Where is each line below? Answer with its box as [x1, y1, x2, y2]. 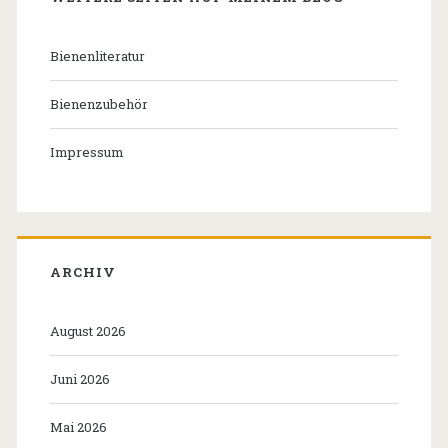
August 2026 [49, 321, 126, 340]
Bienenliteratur [49, 46, 145, 65]
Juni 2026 [49, 369, 110, 388]
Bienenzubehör [49, 94, 148, 113]
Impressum [49, 142, 124, 161]
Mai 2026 [49, 417, 107, 436]
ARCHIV [49, 262, 117, 281]
